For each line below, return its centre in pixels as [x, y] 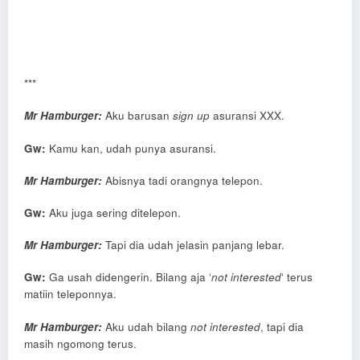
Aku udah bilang [146, 326]
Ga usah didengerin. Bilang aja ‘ [129, 277]
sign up [191, 116]
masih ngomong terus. [80, 343]
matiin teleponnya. [70, 294]
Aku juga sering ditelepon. [113, 213]
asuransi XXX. [247, 116]
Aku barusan [137, 116]
